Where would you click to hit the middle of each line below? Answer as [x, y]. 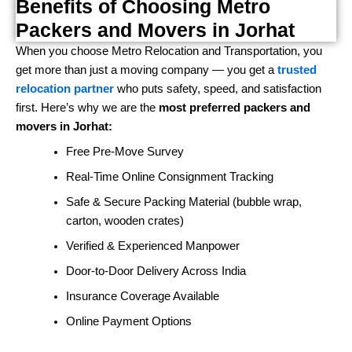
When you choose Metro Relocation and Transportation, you [169, 51]
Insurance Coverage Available [142, 297]
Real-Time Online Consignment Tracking [169, 177]
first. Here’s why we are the [87, 108]
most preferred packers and [235, 108]
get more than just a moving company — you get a [147, 70]
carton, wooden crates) [125, 221]
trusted [297, 70]
